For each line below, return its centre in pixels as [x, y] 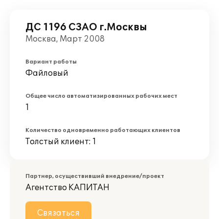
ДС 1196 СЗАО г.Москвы [86, 27]
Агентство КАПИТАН [67, 188]
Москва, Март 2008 [65, 39]
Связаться [58, 213]
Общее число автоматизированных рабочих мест [101, 96]
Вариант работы [51, 62]
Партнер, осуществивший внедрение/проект [95, 176]
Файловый [47, 73]
